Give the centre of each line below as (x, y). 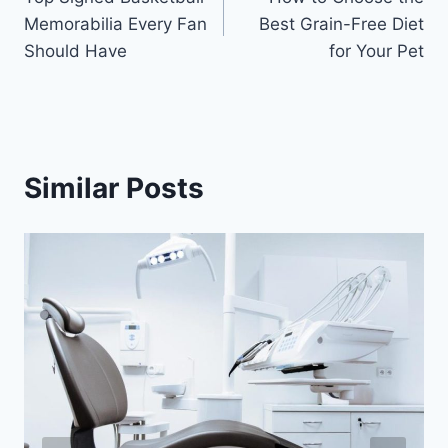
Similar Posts (114, 187)
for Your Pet (376, 50)
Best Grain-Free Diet (341, 23)
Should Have (75, 50)
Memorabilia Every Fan (115, 23)
